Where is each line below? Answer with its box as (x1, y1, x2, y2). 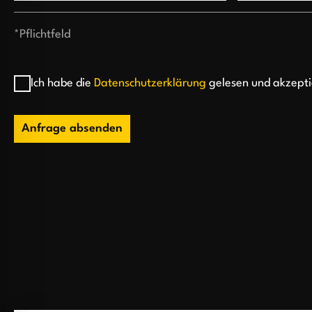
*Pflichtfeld (14, 28, 70, 40)
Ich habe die (31, 77, 94, 90)
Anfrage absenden (22, 122, 123, 134)
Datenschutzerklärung (94, 77, 206, 90)
